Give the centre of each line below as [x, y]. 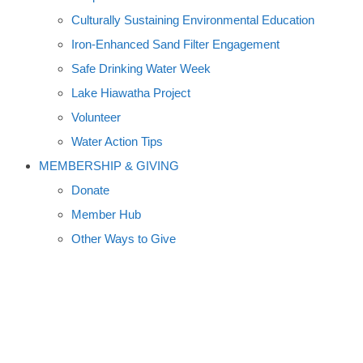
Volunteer [96, 117]
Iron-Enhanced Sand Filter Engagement [175, 44]
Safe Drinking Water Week [141, 68]
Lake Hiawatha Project [131, 93]
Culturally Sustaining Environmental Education [193, 20]
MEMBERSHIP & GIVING [109, 166]
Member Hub [106, 214]
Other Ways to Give [124, 239]
